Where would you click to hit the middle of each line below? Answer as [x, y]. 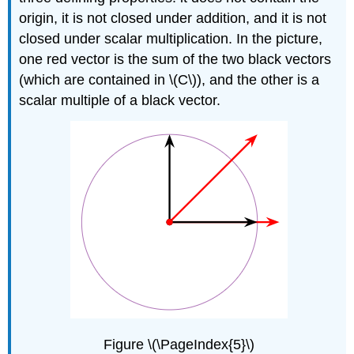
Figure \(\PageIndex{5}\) [179, 344]
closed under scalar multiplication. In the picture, [171, 39]
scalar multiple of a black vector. [120, 101]
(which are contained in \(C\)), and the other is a [169, 80]
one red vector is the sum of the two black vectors [175, 60]
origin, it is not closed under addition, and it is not [173, 19]
